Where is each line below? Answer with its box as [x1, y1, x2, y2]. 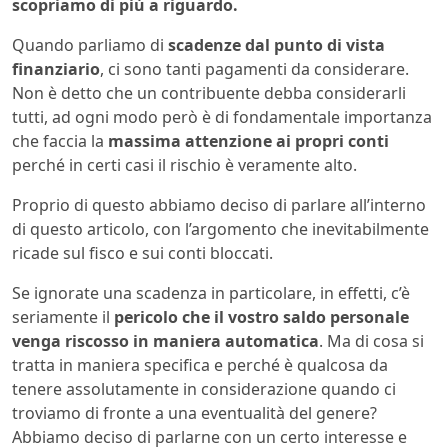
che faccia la [12, 130, 108, 153]
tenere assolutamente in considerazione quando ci [12, 378, 396, 401]
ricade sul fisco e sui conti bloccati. [12, 242, 273, 265]
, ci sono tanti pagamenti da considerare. [100, 58, 409, 81]
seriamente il [12, 306, 114, 329]
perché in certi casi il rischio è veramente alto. [12, 154, 357, 177]
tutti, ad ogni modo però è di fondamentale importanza [12, 106, 432, 129]
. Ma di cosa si [319, 330, 424, 353]
